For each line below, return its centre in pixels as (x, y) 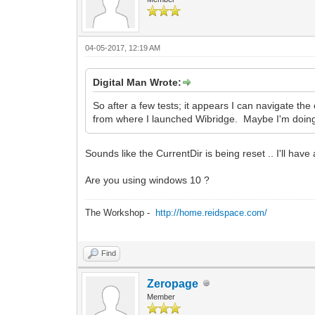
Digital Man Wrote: (137, 82)
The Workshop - (121, 212)
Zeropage (173, 283)
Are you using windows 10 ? (148, 180)
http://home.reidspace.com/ (212, 212)
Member (161, 296)
